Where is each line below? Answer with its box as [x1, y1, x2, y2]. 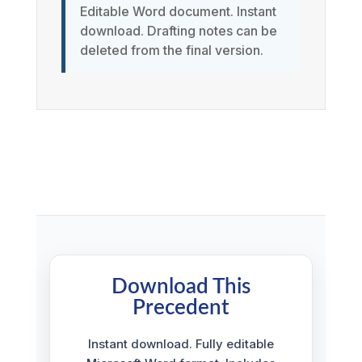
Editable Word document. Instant [79, 3, 276, 20]
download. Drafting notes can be [79, 23, 277, 40]
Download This [111, 276, 250, 298]
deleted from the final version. [79, 42, 263, 59]
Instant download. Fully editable [87, 336, 274, 352]
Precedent [132, 297, 229, 319]
